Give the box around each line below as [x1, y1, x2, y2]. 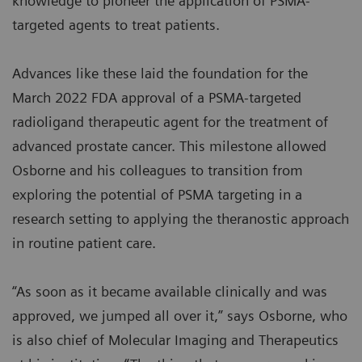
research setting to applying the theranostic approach [12, 210, 349, 228]
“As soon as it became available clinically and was [12, 283, 327, 301]
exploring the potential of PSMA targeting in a [12, 186, 302, 204]
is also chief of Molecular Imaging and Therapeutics [12, 331, 339, 349]
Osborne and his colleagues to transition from [12, 162, 303, 179]
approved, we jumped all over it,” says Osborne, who [12, 307, 347, 325]
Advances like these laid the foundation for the [12, 65, 308, 82]
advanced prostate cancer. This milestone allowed [12, 137, 326, 155]
